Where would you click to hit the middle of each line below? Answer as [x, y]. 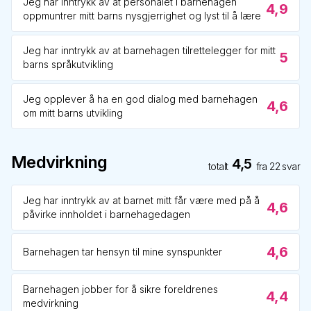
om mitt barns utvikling [73, 113]
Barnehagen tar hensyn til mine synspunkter [123, 252]
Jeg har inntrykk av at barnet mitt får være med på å [141, 200]
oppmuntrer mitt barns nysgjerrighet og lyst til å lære [142, 16]
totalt [218, 166]
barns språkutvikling [68, 64]
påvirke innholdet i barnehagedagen [107, 214]
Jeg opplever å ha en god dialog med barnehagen [140, 99]
